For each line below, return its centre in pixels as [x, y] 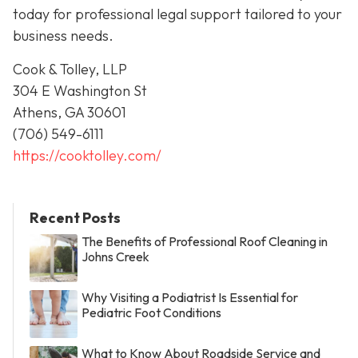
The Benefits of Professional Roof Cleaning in [205, 241]
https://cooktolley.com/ [87, 155]
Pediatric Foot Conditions [151, 312]
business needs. [63, 36]
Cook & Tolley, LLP [70, 69]
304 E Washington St [80, 90]
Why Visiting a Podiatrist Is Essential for [190, 297]
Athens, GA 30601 [70, 112]
